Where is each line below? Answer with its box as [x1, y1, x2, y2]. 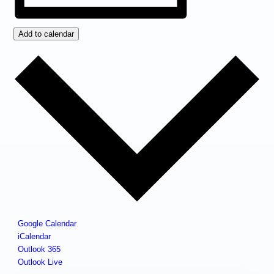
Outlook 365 [18, 244, 61, 254]
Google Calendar [18, 218, 77, 228]
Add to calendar [18, 29, 75, 39]
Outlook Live [18, 257, 63, 267]
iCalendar [18, 231, 51, 241]
